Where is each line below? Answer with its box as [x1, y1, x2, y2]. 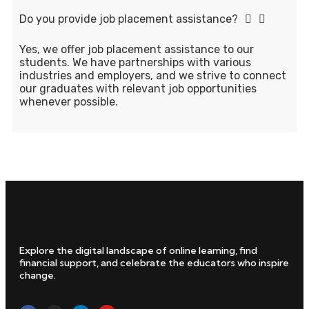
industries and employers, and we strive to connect [19, 68, 286, 82]
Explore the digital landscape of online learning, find [19, 243, 257, 257]
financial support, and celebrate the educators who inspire [19, 256, 289, 269]
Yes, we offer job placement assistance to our [19, 42, 254, 56]
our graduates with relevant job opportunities [19, 81, 257, 95]
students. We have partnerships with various [19, 55, 251, 69]
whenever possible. [19, 94, 118, 108]
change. [19, 268, 56, 281]
